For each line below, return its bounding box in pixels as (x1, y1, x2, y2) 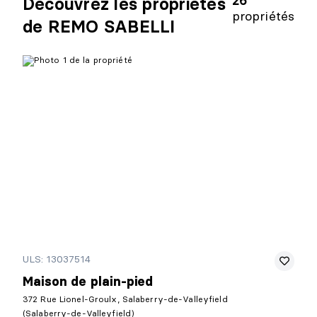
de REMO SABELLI (23, 16, 175, 37)
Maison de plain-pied (23, 274, 154, 290)
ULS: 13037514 (23, 253, 91, 266)
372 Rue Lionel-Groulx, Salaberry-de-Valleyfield (23, 294, 228, 305)
